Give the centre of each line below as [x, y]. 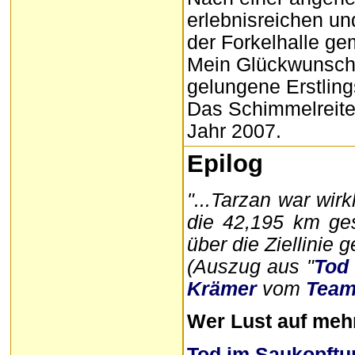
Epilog [225, 163]
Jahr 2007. [234, 131]
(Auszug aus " [250, 266]
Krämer [222, 288]
